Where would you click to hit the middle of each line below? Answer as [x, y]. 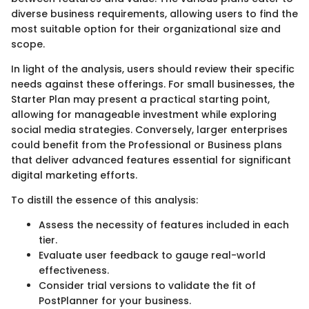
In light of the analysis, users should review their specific [153, 69]
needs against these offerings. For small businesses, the [153, 84]
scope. [28, 44]
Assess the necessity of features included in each [164, 225]
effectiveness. [74, 270]
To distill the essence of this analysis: [104, 200]
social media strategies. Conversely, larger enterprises [149, 129]
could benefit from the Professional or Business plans [147, 144]
